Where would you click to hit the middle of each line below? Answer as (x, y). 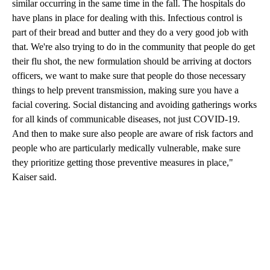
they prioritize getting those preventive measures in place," (123, 163)
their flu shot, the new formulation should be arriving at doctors (132, 61)
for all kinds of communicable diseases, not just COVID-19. (126, 119)
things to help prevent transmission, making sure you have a (125, 90)
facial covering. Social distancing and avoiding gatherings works (134, 105)
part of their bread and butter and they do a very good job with (130, 33)
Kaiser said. (34, 177)
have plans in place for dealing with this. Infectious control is (127, 18)
